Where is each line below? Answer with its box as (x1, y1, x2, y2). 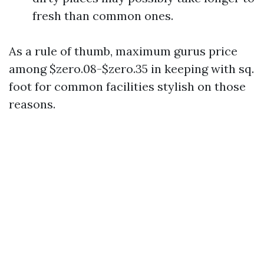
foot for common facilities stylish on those (9, 79, 246, 94)
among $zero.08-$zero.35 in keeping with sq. (9, 61, 254, 76)
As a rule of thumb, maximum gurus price (9, 44, 237, 58)
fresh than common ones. (32, 8, 173, 23)
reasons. (9, 97, 55, 111)
